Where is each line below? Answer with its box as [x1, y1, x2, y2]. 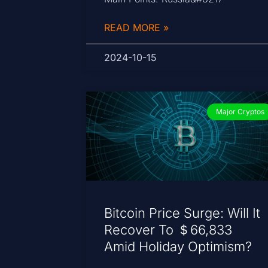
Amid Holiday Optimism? [104, 238, 252, 254]
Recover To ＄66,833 [104, 221, 233, 237]
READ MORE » [104, 21, 169, 33]
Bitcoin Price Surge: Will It [104, 205, 261, 221]
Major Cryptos [215, 106, 264, 116]
